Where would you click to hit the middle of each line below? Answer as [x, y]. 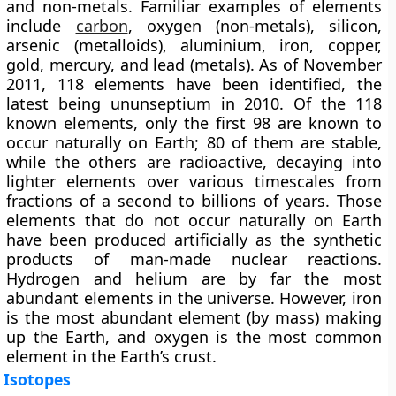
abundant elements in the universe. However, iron [194, 298]
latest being [58, 103]
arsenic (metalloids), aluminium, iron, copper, [194, 45]
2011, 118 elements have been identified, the [194, 84]
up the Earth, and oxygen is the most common [194, 337]
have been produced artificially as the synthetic [194, 240]
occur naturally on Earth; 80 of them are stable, [194, 142]
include [41, 26]
